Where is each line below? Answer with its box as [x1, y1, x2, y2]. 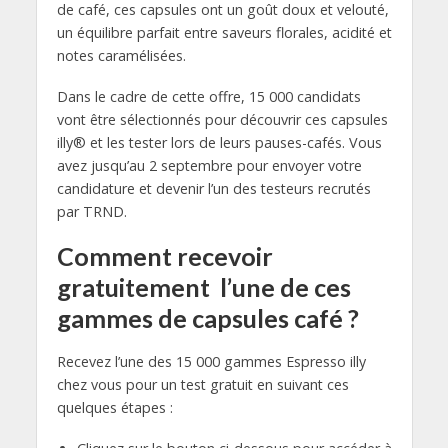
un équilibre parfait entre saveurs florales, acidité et [56, 22, 392, 42]
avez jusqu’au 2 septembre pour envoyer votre [56, 155, 362, 175]
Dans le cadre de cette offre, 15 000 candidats [56, 86, 361, 106]
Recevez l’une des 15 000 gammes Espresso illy [56, 351, 366, 371]
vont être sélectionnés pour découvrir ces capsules [56, 109, 388, 129]
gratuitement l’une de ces [56, 271, 351, 302]
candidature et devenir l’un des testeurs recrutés [56, 178, 371, 198]
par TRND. [56, 201, 127, 221]
